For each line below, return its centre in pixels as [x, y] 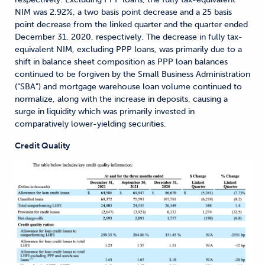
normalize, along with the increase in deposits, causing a [121, 99]
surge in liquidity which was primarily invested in [105, 112]
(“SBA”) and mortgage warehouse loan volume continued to [128, 87]
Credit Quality [42, 146]
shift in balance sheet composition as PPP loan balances [121, 62]
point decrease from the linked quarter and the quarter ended [131, 25]
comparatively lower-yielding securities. [91, 124]
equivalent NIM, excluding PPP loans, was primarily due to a [128, 49]
